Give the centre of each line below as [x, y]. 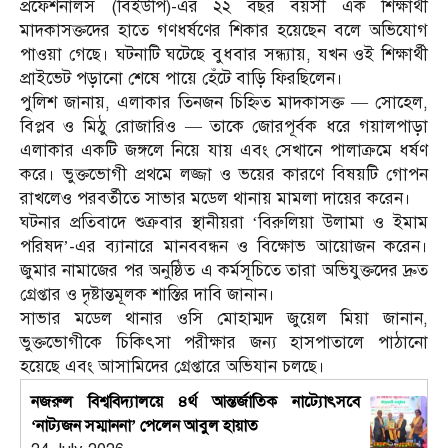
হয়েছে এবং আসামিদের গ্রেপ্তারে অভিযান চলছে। [172, 367]
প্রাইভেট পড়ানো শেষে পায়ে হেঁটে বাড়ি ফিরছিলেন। [181, 79]
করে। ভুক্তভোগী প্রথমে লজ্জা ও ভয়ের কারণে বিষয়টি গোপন [224, 175]
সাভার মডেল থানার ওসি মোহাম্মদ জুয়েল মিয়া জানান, [224, 319]
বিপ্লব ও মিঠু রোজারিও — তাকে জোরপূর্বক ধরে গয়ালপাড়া [224, 127]
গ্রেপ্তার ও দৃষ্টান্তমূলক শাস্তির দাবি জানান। [147, 295]
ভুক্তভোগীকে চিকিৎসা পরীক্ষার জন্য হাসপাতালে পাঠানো [224, 343]
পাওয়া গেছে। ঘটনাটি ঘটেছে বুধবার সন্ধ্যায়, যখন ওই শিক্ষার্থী [224, 55]
